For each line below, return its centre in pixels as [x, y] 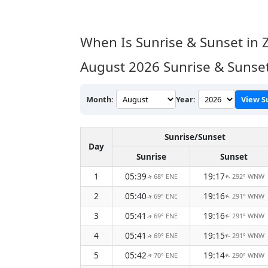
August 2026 [120, 67]
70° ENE [165, 255]
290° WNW [248, 255]
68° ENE [165, 176]
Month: [100, 99]
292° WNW [248, 176]
